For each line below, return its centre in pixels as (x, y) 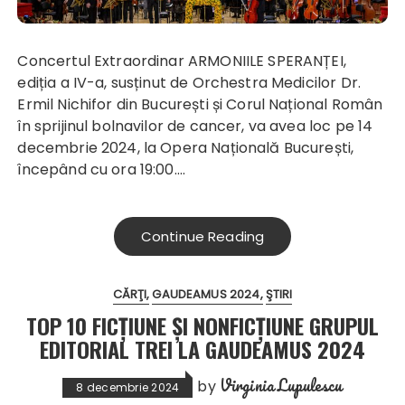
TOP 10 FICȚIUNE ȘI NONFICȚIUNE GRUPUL (202, 326)
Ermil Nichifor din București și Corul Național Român (200, 105)
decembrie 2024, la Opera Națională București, (186, 148)
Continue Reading (202, 237)
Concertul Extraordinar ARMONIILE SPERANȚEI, (23, 61)
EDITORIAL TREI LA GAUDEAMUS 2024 (202, 349)
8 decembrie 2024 (128, 388)
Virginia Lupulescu (281, 386)
